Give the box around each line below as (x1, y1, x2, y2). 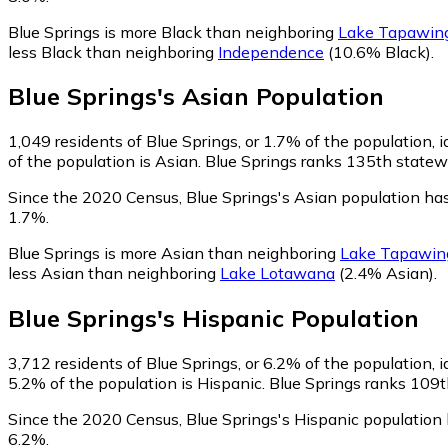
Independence (218, 41, 324, 62)
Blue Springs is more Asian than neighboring (8, 243, 340, 264)
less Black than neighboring (8, 41, 218, 62)
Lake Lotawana (220, 263, 335, 284)
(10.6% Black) (324, 41, 431, 62)
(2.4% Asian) (335, 263, 434, 284)
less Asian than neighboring (8, 263, 220, 284)
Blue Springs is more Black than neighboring (8, 21, 338, 42)
